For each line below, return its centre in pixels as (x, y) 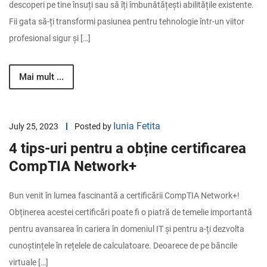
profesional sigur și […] (50, 38)
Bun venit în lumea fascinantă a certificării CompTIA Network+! (124, 195)
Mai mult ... (41, 77)
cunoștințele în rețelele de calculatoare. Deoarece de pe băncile (123, 246)
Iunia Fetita (137, 126)
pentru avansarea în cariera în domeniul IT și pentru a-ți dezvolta (127, 229)
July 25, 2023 (34, 126)
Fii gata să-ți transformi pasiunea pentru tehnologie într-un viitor (127, 21)
